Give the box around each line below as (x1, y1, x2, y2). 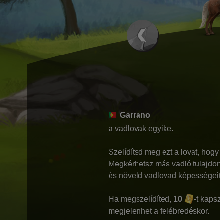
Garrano (120, 111, 150, 119)
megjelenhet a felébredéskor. (109, 207, 209, 215)
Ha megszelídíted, (109, 195, 173, 203)
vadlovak (115, 124, 146, 133)
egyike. (146, 124, 173, 133)
